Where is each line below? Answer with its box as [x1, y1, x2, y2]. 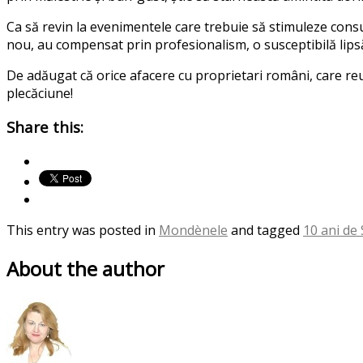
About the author [6, 254, 164, 282]
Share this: [6, 117, 83, 138]
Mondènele [159, 221, 228, 240]
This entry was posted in [6, 221, 159, 240]
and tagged [228, 221, 303, 240]
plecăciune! [6, 83, 73, 102]
